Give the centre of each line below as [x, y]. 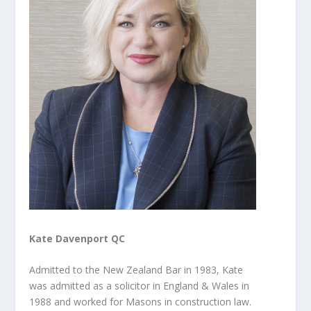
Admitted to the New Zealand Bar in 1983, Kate [136, 270]
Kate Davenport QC [77, 238]
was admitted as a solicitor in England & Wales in [140, 286]
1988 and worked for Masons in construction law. [141, 302]
